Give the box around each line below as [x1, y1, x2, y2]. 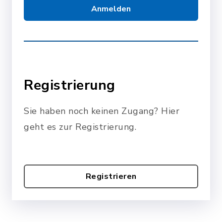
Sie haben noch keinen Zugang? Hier [24, 105, 179, 117]
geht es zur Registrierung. [24, 120, 136, 133]
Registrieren [85, 170, 137, 182]
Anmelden [91, 3, 131, 14]
